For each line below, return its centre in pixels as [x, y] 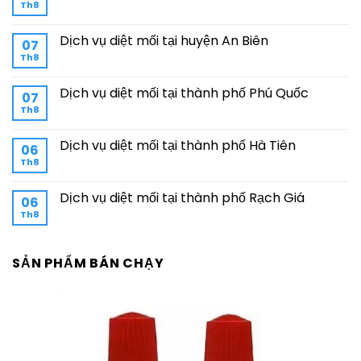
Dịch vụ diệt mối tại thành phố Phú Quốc [184, 93]
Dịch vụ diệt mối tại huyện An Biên [164, 40]
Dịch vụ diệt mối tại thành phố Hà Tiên [178, 145]
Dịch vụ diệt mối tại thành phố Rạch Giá [182, 197]
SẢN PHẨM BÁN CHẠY [88, 263]
